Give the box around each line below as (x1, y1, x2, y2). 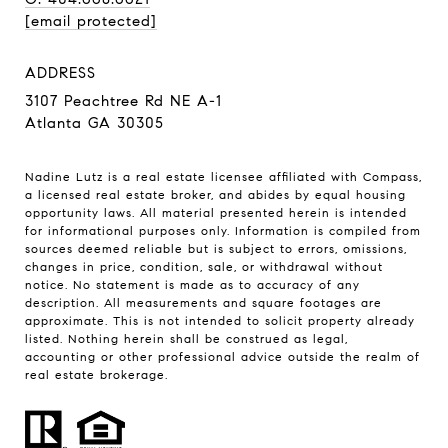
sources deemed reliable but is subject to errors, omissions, (25, 240, 407, 256)
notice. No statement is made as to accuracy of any (25, 276, 360, 292)
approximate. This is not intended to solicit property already (25, 312, 415, 328)
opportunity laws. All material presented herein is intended (25, 204, 407, 220)
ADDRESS (25, 63, 96, 82)
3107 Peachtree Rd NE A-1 (25, 91, 222, 110)
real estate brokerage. (25, 366, 168, 382)
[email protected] (25, 11, 157, 30)
